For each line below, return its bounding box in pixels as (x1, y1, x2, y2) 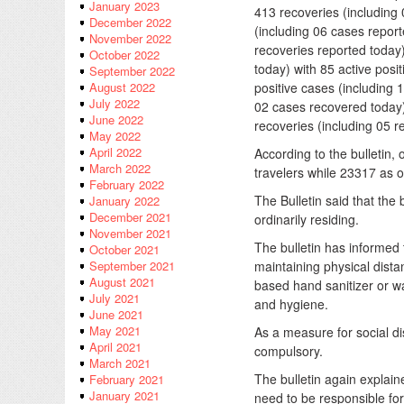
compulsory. (254, 342, 323, 360)
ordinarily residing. (254, 210, 359, 228)
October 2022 (89, 46, 160, 64)
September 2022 (89, 62, 175, 80)
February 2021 (89, 371, 164, 389)
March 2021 (89, 354, 151, 372)
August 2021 (89, 273, 155, 291)
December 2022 (89, 14, 171, 32)
